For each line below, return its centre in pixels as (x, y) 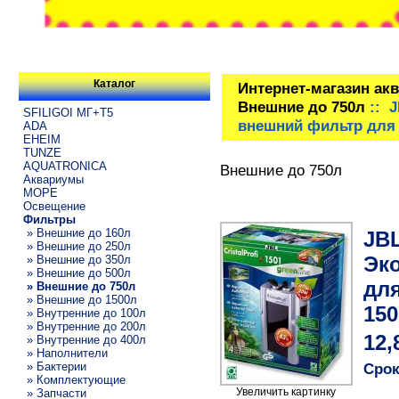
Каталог (114, 84)
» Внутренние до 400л (84, 339)
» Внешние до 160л (77, 232)
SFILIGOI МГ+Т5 (68, 112)
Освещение (54, 206)
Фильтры (49, 219)
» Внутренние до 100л (84, 313)
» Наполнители (65, 353)
